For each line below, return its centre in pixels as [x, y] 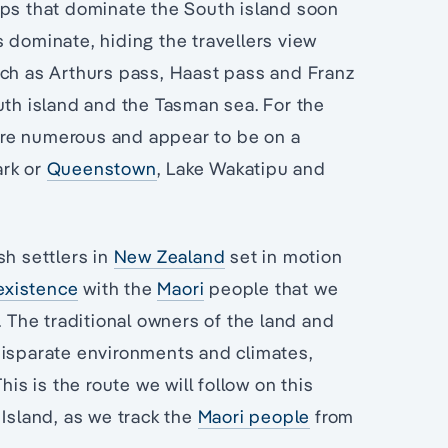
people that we [271, 289]
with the [118, 289]
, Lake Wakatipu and [241, 169]
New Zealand [169, 257]
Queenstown [101, 169]
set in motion [284, 257]
